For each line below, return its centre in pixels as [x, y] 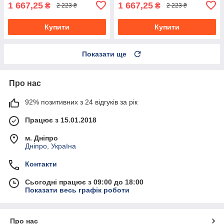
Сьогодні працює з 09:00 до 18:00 [84, 182]
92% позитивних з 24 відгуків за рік [81, 102]
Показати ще [104, 54]
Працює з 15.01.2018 [61, 120]
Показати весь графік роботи [77, 190]
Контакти [41, 164]
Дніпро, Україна [50, 146]
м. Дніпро [41, 138]
